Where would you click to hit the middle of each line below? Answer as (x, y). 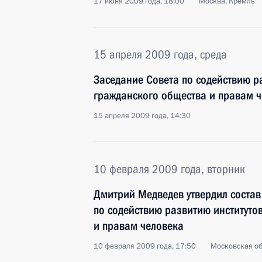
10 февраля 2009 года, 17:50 (145, 246)
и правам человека (139, 226)
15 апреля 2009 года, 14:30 (142, 116)
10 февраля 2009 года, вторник (169, 169)
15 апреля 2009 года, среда (160, 54)
